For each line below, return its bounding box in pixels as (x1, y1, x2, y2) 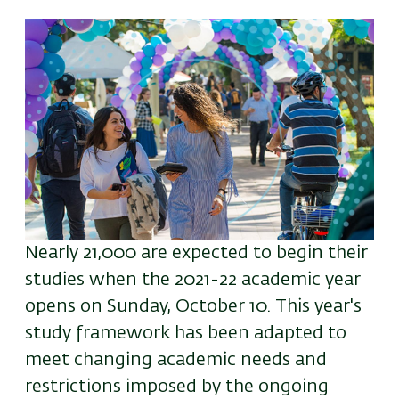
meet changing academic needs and (25, 351, 327, 370)
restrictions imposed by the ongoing (25, 378, 329, 396)
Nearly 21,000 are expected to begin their (25, 244, 368, 263)
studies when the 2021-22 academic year (25, 271, 361, 289)
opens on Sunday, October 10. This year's (25, 297, 362, 316)
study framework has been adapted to (25, 324, 346, 343)
